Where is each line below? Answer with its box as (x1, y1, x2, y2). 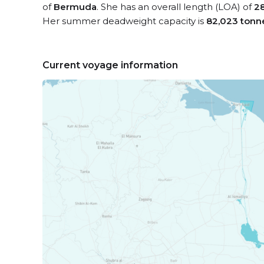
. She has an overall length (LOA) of (97, 1, 254, 12)
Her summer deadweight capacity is (42, 15, 206, 27)
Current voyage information (42, 60, 178, 71)
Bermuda (54, 1, 97, 12)
